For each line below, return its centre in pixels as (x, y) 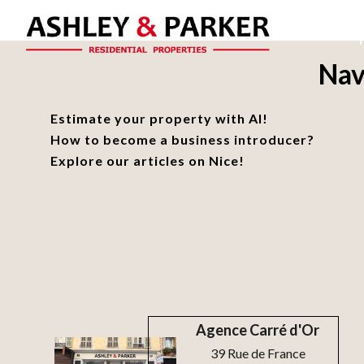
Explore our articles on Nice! (147, 160)
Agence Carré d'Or (258, 330)
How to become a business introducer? (182, 139)
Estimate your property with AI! (159, 118)
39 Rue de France (258, 353)
